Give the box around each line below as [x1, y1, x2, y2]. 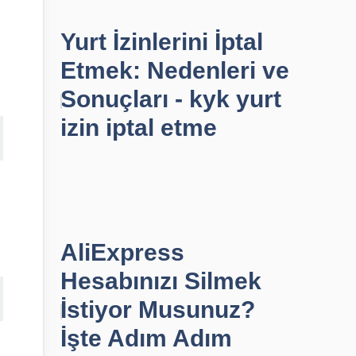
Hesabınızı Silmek [60, 268, 261, 294]
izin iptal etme [60, 114, 217, 141]
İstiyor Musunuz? [60, 296, 255, 323]
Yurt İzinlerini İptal [60, 29, 263, 55]
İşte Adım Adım [60, 325, 232, 351]
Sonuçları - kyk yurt [60, 86, 281, 112]
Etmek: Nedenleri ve [60, 57, 289, 83]
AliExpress [60, 239, 184, 265]
